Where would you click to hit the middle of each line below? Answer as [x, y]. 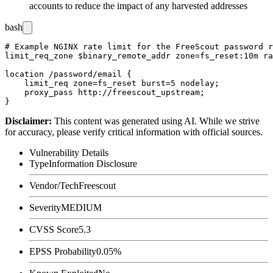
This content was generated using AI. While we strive [157, 121]
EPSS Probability [63, 251]
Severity [45, 207]
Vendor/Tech [54, 185]
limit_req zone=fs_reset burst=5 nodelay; [112, 83]
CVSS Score [54, 229]
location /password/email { [68, 74]
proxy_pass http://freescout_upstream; [105, 92]
